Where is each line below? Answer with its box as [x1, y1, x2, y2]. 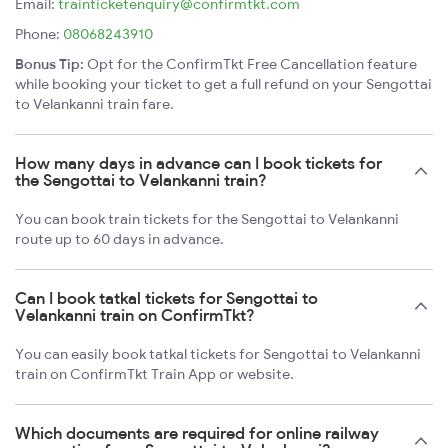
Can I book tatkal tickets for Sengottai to [15, 288, 318, 309]
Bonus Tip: [15, 55, 84, 74]
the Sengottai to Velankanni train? [15, 170, 267, 191]
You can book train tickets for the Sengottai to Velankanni [15, 210, 399, 229]
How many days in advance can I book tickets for [15, 153, 382, 174]
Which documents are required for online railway [15, 423, 379, 444]
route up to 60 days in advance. [15, 230, 224, 249]
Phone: [15, 25, 63, 44]
